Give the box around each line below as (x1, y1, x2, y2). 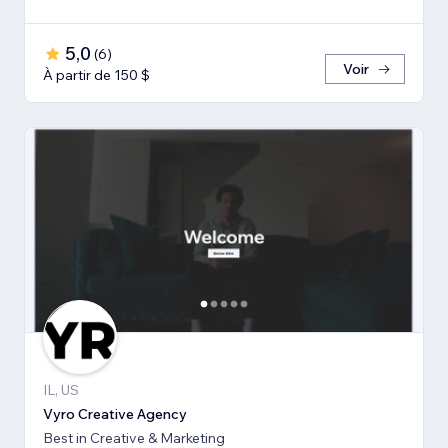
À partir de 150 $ (43, 66, 150, 85)
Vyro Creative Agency (43, 405, 187, 424)
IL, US (43, 381, 79, 400)
